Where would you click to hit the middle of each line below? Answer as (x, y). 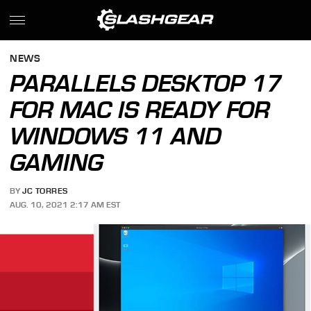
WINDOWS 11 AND (116, 136)
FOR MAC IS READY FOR (140, 110)
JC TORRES (45, 191)
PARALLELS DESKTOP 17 (146, 83)
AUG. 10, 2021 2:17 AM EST (65, 204)
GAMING (57, 162)
